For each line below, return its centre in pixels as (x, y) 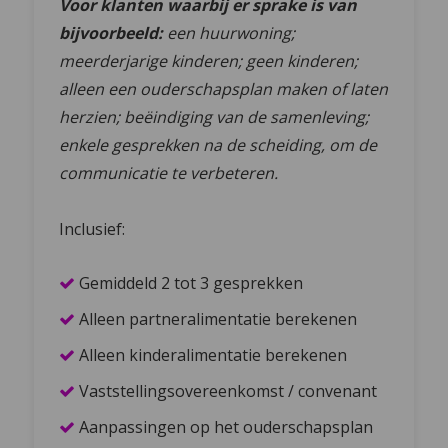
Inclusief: (92, 229)
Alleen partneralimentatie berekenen (218, 319)
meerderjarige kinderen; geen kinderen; (209, 61)
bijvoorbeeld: (111, 33)
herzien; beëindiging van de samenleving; (214, 117)
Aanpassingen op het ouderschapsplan (226, 427)
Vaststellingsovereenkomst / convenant (228, 391)
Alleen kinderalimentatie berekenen (213, 355)
